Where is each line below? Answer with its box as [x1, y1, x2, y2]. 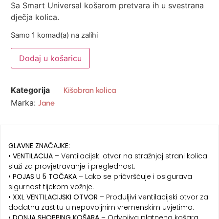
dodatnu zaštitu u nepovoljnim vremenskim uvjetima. [8, 202, 194, 213]
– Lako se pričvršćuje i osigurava [77, 172, 192, 182]
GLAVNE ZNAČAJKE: [8, 141, 70, 151]
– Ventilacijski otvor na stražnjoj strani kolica [53, 151, 207, 161]
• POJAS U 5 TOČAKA [8, 172, 77, 182]
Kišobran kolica [64, 85, 116, 95]
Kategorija [11, 85, 50, 95]
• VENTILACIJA [8, 151, 53, 161]
